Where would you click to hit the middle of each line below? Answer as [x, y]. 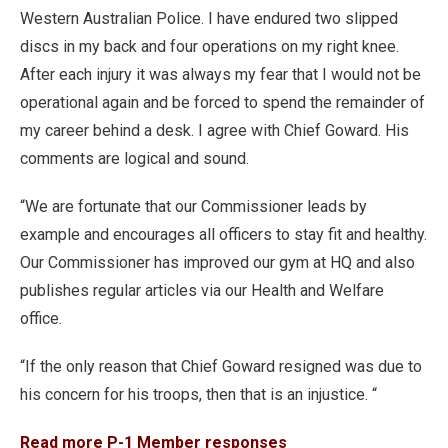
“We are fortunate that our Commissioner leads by [193, 206]
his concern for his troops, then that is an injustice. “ [198, 394]
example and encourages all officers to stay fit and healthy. [223, 234]
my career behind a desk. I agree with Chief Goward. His [214, 130]
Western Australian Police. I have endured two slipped [209, 18]
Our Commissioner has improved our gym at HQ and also [217, 262]
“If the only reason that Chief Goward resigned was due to [221, 366]
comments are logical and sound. [134, 158]
